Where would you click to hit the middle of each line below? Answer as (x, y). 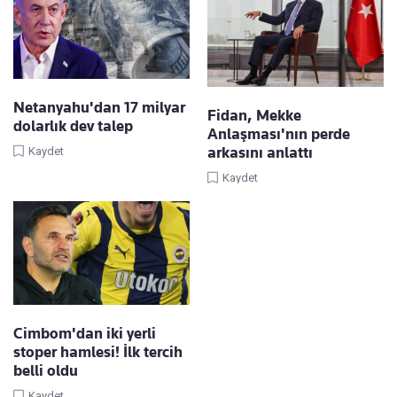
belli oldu (46, 371)
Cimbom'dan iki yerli (85, 334)
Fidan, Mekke (254, 116)
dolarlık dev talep (73, 125)
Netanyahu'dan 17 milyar (99, 107)
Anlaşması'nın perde (279, 134)
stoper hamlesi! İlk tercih (98, 352)
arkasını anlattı (260, 153)
